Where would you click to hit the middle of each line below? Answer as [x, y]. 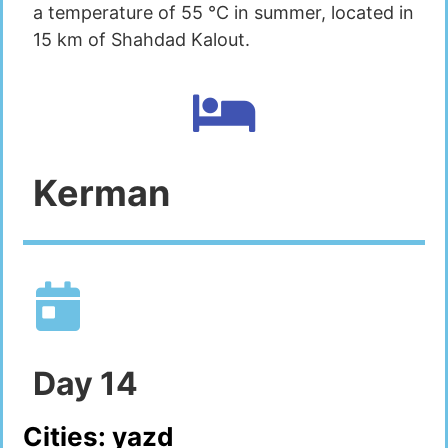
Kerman [101, 192]
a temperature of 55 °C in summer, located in [223, 13]
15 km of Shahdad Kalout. [141, 40]
